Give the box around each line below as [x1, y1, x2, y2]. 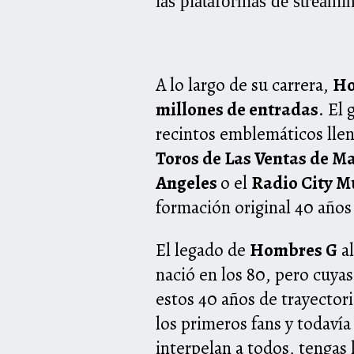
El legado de [156, 238, 250, 263]
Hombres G [250, 238, 337, 263]
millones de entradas [156, 97, 318, 122]
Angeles [156, 171, 220, 196]
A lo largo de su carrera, [156, 73, 333, 98]
